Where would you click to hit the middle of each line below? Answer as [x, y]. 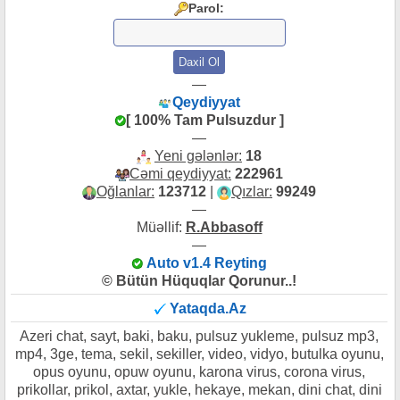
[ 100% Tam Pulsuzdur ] [205, 120]
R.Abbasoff [224, 227]
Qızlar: [252, 192]
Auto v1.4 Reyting [207, 263]
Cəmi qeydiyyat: [180, 174]
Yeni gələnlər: [198, 156]
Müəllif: [161, 227]
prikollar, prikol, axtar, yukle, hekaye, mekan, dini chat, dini [199, 390]
